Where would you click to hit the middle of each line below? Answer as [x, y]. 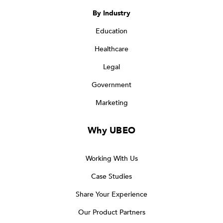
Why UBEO [111, 130]
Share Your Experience [111, 194]
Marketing [111, 103]
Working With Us [111, 158]
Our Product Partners [111, 212]
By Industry [111, 13]
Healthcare [111, 49]
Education [111, 31]
